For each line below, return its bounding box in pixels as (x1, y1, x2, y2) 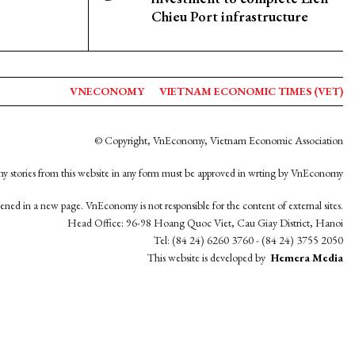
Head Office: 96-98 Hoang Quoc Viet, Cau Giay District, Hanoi (67, 216, 343, 230)
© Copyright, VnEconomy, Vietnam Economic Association (94, 133, 343, 147)
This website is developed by (147, 250, 268, 265)
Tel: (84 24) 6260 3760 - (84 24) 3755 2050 (154, 233, 343, 247)
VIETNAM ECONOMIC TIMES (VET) (159, 84, 343, 98)
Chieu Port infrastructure (151, 7, 308, 25)
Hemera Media (271, 250, 343, 265)
